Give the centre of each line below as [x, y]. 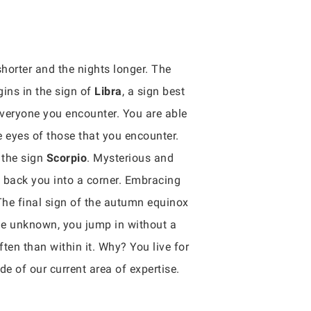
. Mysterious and [130, 158]
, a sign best [153, 91]
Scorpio [66, 158]
